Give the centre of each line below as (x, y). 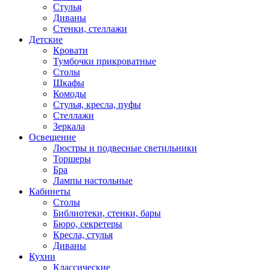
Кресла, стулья (83, 235)
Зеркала (69, 126)
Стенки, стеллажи (90, 29)
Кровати (71, 50)
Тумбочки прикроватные (105, 61)
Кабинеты (50, 191)
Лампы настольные (93, 181)
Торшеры (72, 159)
